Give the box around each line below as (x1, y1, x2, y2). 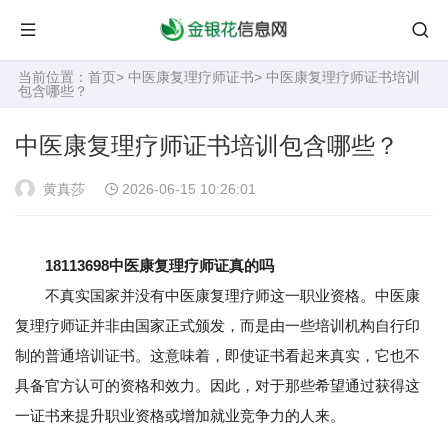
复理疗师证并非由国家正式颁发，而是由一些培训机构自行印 (15, 317, 420, 334)
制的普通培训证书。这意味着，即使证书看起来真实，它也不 (15, 347, 420, 364)
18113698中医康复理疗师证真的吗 (45, 257, 274, 274)
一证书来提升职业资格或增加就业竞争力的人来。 (15, 407, 345, 424)
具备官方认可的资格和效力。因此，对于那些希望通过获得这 (15, 377, 420, 394)
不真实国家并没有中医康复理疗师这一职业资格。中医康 (15, 287, 420, 304)
